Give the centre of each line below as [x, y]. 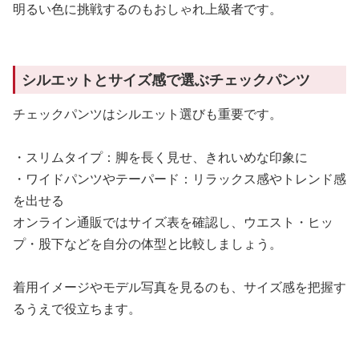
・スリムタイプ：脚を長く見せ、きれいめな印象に [160, 157]
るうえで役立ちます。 [77, 309]
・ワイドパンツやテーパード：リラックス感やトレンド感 [179, 179]
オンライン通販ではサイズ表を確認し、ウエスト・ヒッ [173, 222]
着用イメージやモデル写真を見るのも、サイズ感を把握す [179, 287]
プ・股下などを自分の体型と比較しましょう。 [147, 244]
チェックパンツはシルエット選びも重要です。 [147, 114]
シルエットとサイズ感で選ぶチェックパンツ [166, 80]
